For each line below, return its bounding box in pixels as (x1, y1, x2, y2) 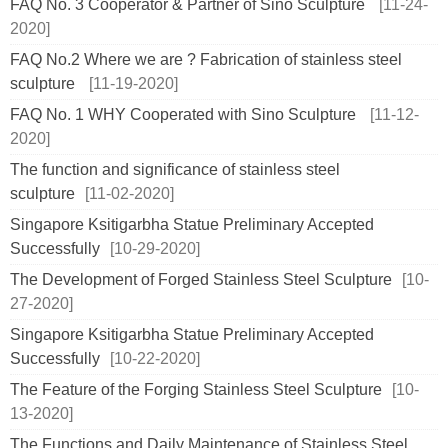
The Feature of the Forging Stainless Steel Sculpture (10, 381, 382, 398)
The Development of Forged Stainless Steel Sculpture (10, 271, 392, 288)
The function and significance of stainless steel (10, 161, 340, 178)
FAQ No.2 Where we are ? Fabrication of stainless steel (10, 51, 402, 68)
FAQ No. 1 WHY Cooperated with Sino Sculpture (10, 106, 360, 123)
